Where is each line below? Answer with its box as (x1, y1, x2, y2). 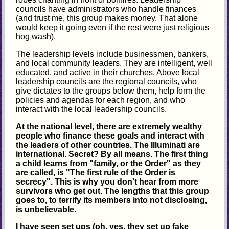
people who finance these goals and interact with (16, 131, 205, 141)
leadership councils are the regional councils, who (16, 77, 197, 86)
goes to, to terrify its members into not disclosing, (16, 196, 208, 205)
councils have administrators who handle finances (16, 5, 197, 14)
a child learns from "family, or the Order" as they (16, 159, 201, 168)
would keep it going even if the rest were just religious (16, 23, 210, 32)
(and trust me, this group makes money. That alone (16, 14, 198, 23)
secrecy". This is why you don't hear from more (16, 177, 199, 187)
